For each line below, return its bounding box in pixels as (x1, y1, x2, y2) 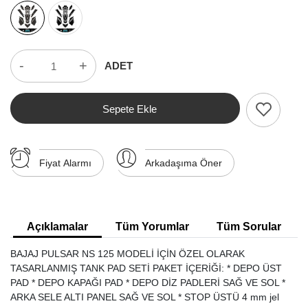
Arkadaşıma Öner (145, 157, 222, 169)
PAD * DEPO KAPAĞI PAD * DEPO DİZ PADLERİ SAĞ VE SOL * (10, 277, 285, 289)
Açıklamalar (27, 221, 88, 233)
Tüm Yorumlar (115, 221, 189, 233)
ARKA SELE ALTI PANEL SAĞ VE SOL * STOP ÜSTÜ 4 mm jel (10, 291, 279, 303)
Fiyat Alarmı (39, 157, 91, 169)
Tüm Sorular (217, 221, 281, 233)
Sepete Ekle (102, 102, 157, 115)
